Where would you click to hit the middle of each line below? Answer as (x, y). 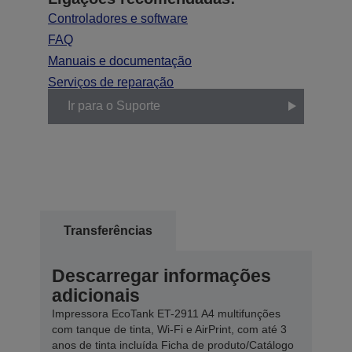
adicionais (96, 295)
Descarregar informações (161, 275)
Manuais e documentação (120, 60)
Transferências (108, 230)
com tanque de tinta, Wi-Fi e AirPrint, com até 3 (169, 329)
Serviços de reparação (111, 82)
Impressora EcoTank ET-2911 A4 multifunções (166, 313)
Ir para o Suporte (114, 106)
